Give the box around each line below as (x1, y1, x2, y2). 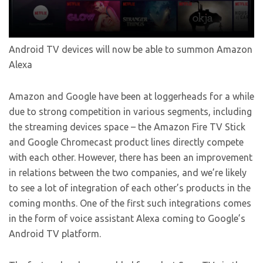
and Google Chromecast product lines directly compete (9, 137, 244, 148)
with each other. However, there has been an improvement (9, 152, 252, 163)
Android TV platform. (9, 228, 101, 240)
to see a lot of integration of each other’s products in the (9, 183, 251, 194)
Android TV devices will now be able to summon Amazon (9, 44, 252, 55)
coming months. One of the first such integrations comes (9, 198, 251, 209)
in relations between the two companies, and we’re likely (9, 167, 247, 178)
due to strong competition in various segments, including (9, 106, 252, 117)
